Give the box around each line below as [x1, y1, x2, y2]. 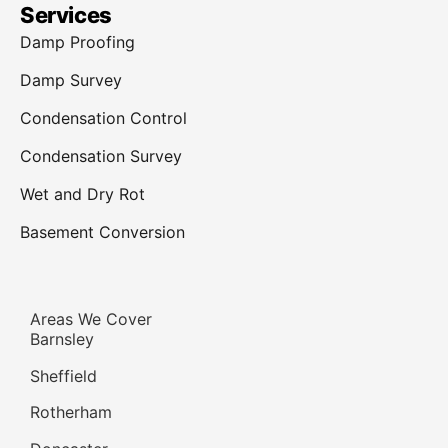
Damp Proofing [20, 31, 135, 52]
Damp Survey [20, 69, 122, 90]
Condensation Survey [20, 145, 182, 166]
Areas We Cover [30, 308, 152, 329]
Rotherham [30, 402, 112, 423]
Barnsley [30, 328, 94, 349]
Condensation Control [20, 107, 187, 128]
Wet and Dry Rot [20, 183, 145, 204]
